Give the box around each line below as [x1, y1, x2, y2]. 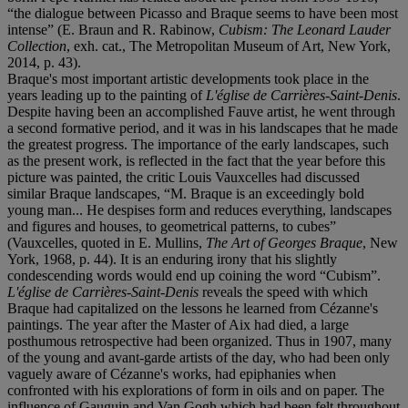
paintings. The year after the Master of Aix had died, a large [7, 316, 349, 332]
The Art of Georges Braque [206, 234, 362, 250]
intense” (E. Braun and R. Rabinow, [7, 21, 219, 37]
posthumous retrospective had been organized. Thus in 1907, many [7, 332, 392, 349]
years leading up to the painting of [7, 87, 206, 103]
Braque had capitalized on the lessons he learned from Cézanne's [7, 300, 378, 316]
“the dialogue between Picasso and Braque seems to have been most [7, 5, 398, 21]
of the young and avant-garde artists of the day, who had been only [7, 349, 390, 365]
